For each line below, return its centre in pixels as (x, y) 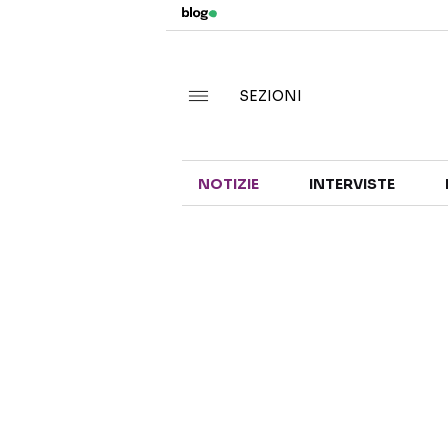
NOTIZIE (228, 184)
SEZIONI (270, 95)
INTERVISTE (351, 184)
